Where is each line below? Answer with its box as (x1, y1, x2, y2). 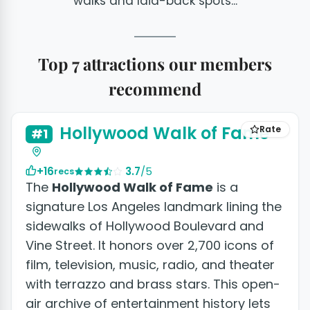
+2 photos (237, 89, 282, 101)
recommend (109, 77, 201, 100)
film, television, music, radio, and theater (26, 256, 275, 274)
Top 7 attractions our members (38, 53, 272, 75)
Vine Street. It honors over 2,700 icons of (26, 237, 274, 255)
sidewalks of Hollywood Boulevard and (26, 217, 264, 235)
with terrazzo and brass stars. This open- (26, 275, 280, 293)
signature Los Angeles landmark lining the (26, 198, 282, 216)
